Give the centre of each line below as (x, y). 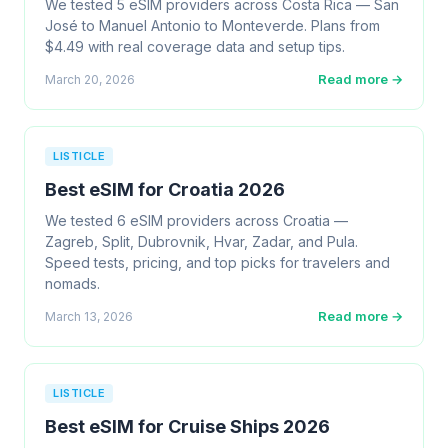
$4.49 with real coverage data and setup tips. (195, 46)
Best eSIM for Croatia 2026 (165, 189)
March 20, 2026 (90, 79)
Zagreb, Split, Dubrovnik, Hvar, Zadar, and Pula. (201, 241)
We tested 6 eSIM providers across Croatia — (196, 220)
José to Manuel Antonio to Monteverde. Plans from (212, 25)
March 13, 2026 (89, 316)
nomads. (72, 283)
